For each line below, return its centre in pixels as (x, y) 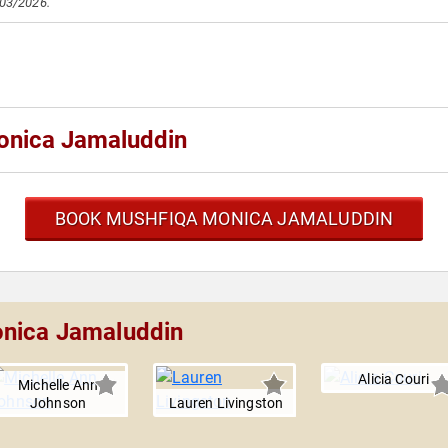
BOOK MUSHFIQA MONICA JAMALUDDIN (224, 218)
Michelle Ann (58, 385)
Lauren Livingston (226, 403)
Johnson (58, 403)
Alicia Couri (394, 379)
